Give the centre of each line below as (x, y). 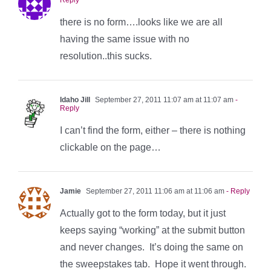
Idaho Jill (75, 100)
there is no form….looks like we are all (141, 22)
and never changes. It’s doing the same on (152, 247)
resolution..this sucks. (106, 56)
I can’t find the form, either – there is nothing (153, 130)
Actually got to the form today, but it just (143, 213)
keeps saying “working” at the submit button (152, 230)
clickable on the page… (110, 147)
